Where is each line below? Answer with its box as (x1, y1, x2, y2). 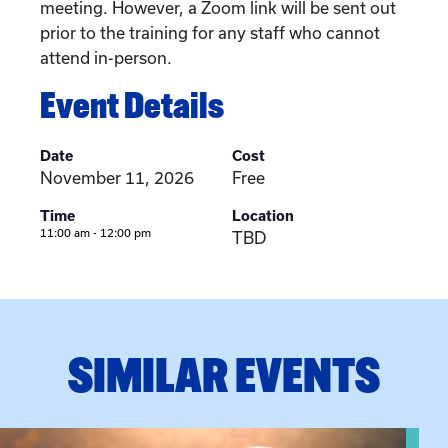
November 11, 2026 (40, 169, 194, 187)
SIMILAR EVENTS (68, 346, 380, 404)
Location (232, 208, 294, 224)
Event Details (40, 83, 224, 127)
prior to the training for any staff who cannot (40, 24, 380, 42)
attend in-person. (40, 49, 172, 67)
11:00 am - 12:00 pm (40, 227, 151, 239)
